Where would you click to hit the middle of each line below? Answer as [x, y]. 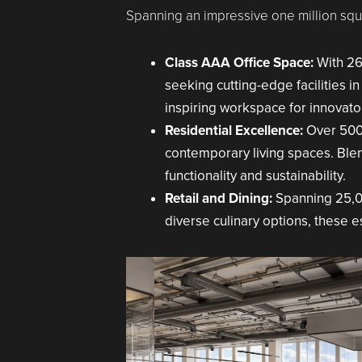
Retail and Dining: [221, 198]
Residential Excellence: [236, 130]
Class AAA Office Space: [240, 62]
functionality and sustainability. [256, 175]
